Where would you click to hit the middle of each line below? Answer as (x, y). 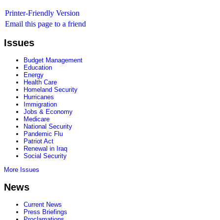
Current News (43, 204)
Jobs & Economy (48, 112)
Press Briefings (45, 212)
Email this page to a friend (45, 24)
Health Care (40, 82)
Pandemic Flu (43, 134)
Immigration (40, 105)
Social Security (45, 156)
